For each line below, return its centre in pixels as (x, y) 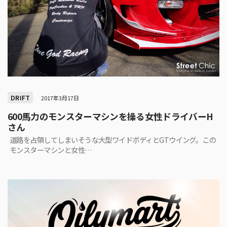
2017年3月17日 (60, 98)
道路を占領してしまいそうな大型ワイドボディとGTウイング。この (113, 139)
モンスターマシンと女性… (51, 149)
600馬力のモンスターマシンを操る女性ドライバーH (110, 116)
